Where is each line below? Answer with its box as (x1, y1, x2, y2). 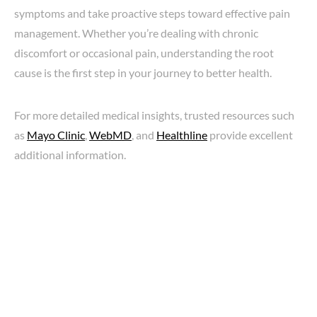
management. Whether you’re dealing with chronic (14, 26, 258, 40)
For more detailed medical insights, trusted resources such (14, 108, 294, 122)
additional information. (14, 148, 126, 161)
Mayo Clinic (27, 128, 85, 142)
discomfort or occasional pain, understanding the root (14, 46, 274, 59)
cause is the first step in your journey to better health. (14, 66, 272, 79)
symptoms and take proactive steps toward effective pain (14, 6, 290, 20)
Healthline (156, 128, 207, 142)
